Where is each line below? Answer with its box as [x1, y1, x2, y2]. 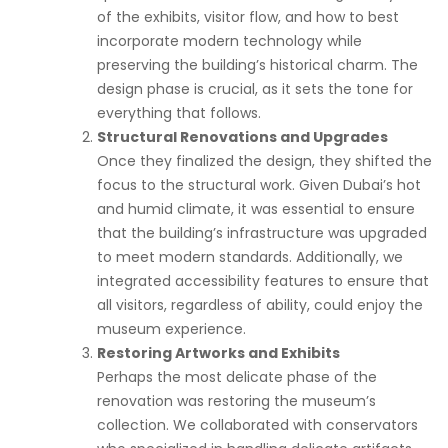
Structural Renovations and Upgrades [97, 126, 388, 147]
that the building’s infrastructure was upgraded [97, 222, 427, 243]
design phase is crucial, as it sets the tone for [97, 78, 413, 99]
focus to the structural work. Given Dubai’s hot [97, 174, 421, 195]
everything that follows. [97, 102, 261, 123]
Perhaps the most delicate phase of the [97, 366, 377, 387]
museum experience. [97, 318, 246, 339]
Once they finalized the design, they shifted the [97, 150, 432, 171]
